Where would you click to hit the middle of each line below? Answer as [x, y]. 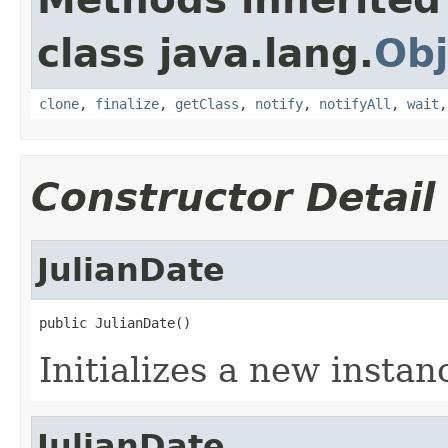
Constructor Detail [233, 197]
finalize [127, 103]
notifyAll [355, 103]
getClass [207, 103]
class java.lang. [205, 53]
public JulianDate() [115, 322]
